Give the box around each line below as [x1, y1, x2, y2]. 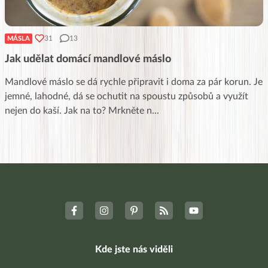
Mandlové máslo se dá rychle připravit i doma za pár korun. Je [5, 77, 263, 87]
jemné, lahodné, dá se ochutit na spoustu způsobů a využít [5, 91, 248, 101]
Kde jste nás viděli [95, 244, 173, 254]
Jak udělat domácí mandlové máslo [5, 53, 171, 65]
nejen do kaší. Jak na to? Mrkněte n [5, 105, 152, 115]
